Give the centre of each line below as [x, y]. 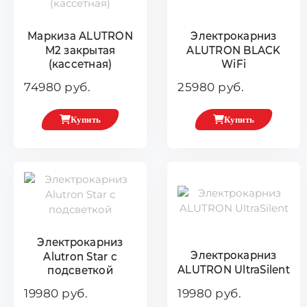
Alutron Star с [80, 256]
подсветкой [80, 270]
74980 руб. [57, 87]
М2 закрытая [80, 49]
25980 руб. [211, 87]
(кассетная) [80, 63]
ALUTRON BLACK [234, 49]
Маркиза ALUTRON [80, 35]
